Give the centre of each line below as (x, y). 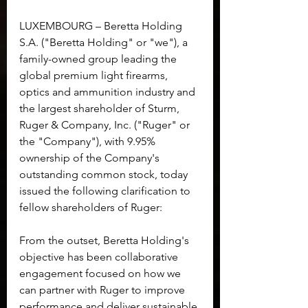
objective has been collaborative (100, 257)
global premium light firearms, (95, 76)
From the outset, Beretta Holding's (106, 241)
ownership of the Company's (91, 158)
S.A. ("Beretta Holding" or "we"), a (105, 43)
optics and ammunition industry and (109, 92)
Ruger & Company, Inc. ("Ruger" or (106, 125)
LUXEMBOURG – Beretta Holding (102, 26)
